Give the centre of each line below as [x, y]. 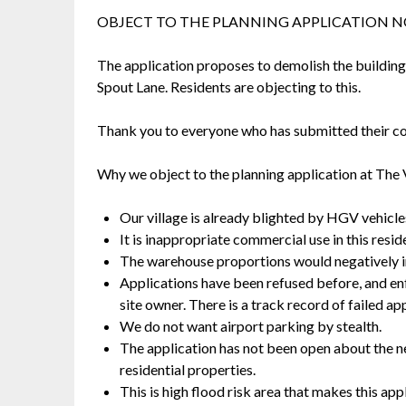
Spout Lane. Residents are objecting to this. [229, 87]
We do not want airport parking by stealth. [251, 326]
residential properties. [188, 370]
